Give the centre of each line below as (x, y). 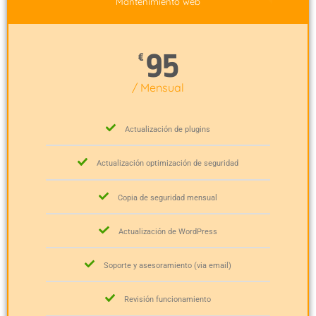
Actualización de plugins (168, 130)
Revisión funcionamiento (168, 300)
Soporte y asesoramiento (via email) (168, 266)
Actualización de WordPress (168, 232)
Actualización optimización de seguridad (168, 164)
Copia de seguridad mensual (168, 197)
